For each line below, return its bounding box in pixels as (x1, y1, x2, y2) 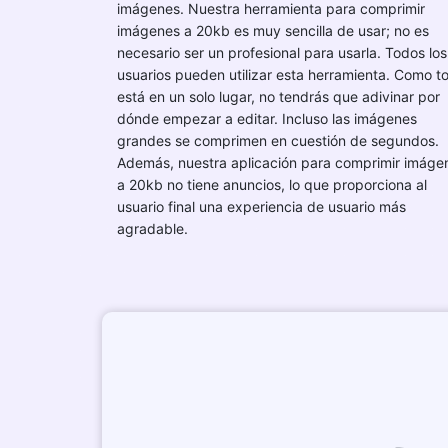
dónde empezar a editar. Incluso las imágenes (117, 110, 417, 127)
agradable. (117, 220, 188, 237)
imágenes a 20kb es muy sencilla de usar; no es (117, 22, 429, 39)
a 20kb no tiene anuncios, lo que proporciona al (117, 176, 427, 193)
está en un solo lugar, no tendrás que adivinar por (117, 88, 440, 105)
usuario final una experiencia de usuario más (117, 198, 406, 215)
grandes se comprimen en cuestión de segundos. (117, 132, 439, 149)
